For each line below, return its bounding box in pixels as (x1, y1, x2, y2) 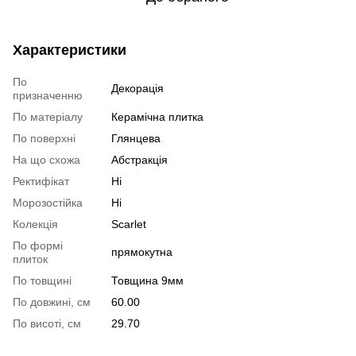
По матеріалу (13, 110, 83, 123)
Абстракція (111, 153, 168, 166)
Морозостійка (13, 196, 83, 209)
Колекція (13, 218, 58, 230)
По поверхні (13, 132, 75, 145)
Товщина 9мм (111, 274, 184, 287)
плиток (13, 253, 48, 265)
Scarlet (111, 218, 146, 230)
